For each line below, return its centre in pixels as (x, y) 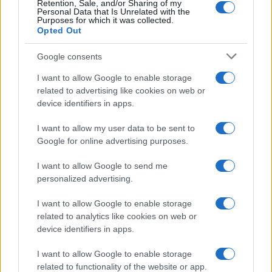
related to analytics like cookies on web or (117, 216)
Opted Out (59, 30)
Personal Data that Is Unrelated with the (114, 12)
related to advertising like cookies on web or (121, 90)
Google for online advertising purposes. (113, 141)
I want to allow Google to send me (102, 166)
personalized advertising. (85, 178)
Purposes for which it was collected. (105, 20)
